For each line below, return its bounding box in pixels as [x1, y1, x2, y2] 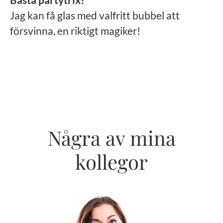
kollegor [75, 148, 148, 175]
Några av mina [47, 124, 176, 151]
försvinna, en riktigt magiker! [10, 24, 140, 37]
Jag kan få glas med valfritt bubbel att [10, 9, 180, 21]
